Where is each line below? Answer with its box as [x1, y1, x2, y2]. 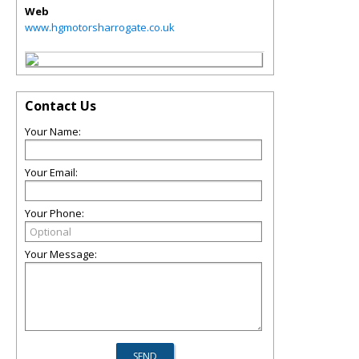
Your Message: [25, 247, 97, 261]
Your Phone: [25, 206, 84, 220]
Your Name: [25, 124, 81, 139]
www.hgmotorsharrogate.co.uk [25, 20, 175, 34]
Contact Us [25, 97, 96, 115]
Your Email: [25, 165, 78, 179]
